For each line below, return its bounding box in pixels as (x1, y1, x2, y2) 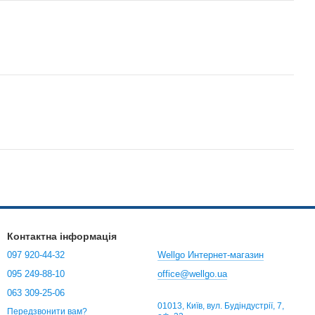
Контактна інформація (7, 231, 117, 242)
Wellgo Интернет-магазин (157, 250, 264, 260)
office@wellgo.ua (157, 269, 227, 279)
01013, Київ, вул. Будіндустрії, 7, (157, 301, 284, 311)
